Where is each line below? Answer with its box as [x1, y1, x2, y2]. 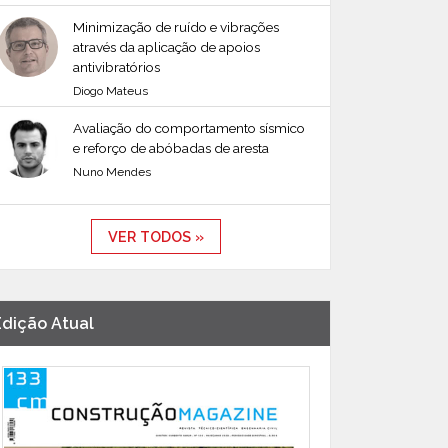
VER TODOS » [108, 228, 204, 245]
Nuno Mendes [73, 165, 151, 179]
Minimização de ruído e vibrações [73, 19, 279, 35]
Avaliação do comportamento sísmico [73, 120, 305, 136]
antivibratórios [73, 59, 160, 75]
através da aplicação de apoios [73, 39, 260, 55]
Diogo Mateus [73, 84, 148, 98]
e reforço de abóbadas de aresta [73, 140, 269, 156]
